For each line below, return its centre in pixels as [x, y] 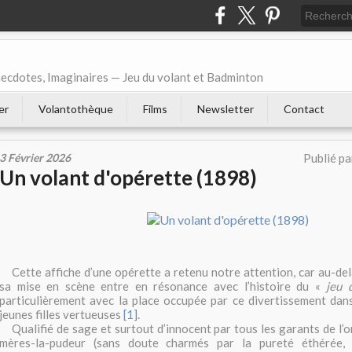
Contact [304, 109]
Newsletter [225, 109]
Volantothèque [76, 109]
